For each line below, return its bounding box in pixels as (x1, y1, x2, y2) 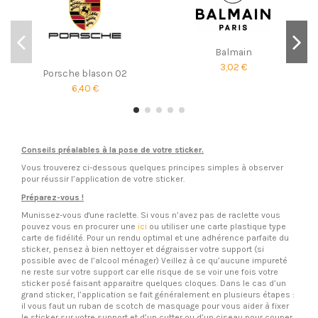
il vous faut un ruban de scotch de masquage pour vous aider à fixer (21, 301, 289, 312)
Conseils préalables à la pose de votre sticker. (21, 144, 204, 155)
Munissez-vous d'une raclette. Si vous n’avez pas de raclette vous (21, 210, 280, 221)
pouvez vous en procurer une (21, 221, 138, 232)
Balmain (214, 45, 252, 57)
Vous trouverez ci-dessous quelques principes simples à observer (21, 163, 283, 173)
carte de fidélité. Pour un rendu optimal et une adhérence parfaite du (21, 233, 289, 243)
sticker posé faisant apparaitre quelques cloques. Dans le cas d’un (21, 278, 286, 289)
